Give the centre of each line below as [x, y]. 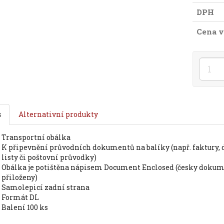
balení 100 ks [27, 207]
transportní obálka [38, 137]
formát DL [22, 197]
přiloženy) [19, 177]
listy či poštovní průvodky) [49, 157]
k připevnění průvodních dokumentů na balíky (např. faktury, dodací [4, 147]
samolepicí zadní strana [47, 187]
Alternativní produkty [58, 114]
